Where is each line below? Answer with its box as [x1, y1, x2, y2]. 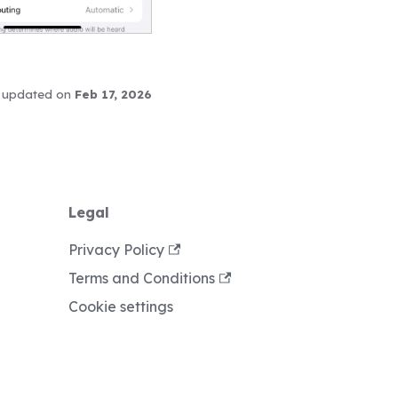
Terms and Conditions [68, 269, 215, 288]
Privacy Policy [68, 241, 164, 259]
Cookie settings [68, 298, 173, 316]
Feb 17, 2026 [75, 87, 152, 102]
